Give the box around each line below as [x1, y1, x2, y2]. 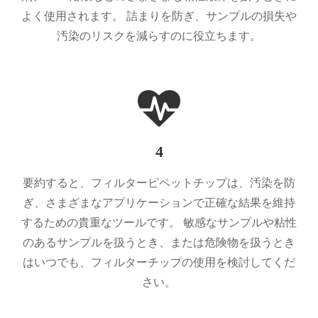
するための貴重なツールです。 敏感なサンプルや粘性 [21, 216, 297, 229]
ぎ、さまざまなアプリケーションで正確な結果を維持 [23, 196, 295, 209]
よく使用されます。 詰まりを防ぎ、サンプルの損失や [21, 9, 297, 22]
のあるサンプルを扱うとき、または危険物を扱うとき [23, 236, 295, 248]
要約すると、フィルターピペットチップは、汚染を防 [23, 176, 295, 189]
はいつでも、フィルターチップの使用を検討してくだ [23, 256, 295, 268]
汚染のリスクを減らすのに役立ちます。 [57, 29, 261, 42]
